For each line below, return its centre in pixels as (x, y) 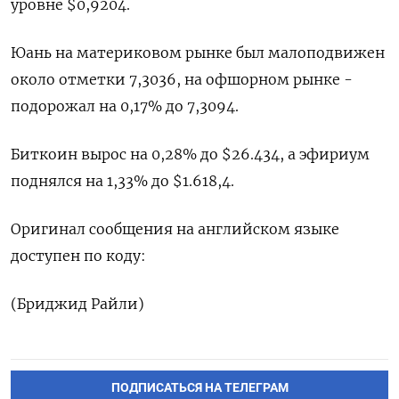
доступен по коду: (78, 256)
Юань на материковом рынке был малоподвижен (198, 53)
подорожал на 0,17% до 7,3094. (125, 106)
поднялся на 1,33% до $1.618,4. (122, 181)
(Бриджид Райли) (77, 304)
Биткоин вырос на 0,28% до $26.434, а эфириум (190, 155)
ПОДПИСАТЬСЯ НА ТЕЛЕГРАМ (199, 388)
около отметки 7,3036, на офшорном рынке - (182, 80)
